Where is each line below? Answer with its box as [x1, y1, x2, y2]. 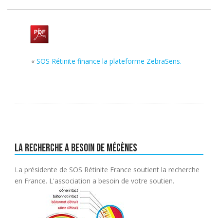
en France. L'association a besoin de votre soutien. [15, 176, 174, 185]
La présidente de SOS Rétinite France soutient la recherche [15, 165, 200, 174]
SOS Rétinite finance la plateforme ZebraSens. [36, 56, 182, 66]
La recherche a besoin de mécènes [15, 142, 137, 155]
